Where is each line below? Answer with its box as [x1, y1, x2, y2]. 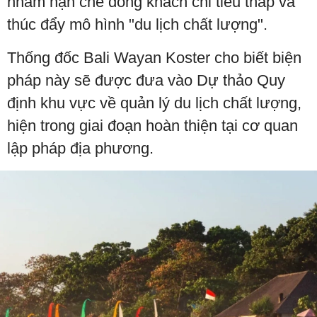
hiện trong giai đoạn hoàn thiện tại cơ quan [7, 117, 298, 134]
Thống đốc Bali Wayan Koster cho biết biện [7, 49, 301, 67]
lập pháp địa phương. [7, 139, 154, 157]
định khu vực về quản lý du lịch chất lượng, [7, 94, 301, 112]
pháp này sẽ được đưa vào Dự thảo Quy [7, 71, 285, 89]
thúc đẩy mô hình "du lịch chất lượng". [7, 16, 267, 33]
